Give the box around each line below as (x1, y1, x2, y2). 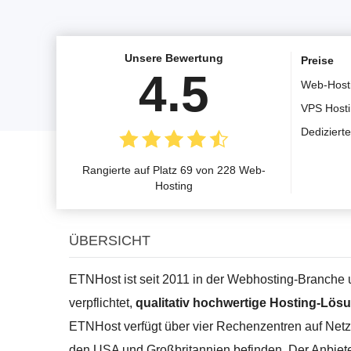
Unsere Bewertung (125, 51, 223, 64)
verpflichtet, (69, 295, 136, 309)
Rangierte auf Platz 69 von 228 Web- (82, 163, 266, 176)
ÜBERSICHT (69, 232, 150, 248)
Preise (301, 53, 334, 67)
